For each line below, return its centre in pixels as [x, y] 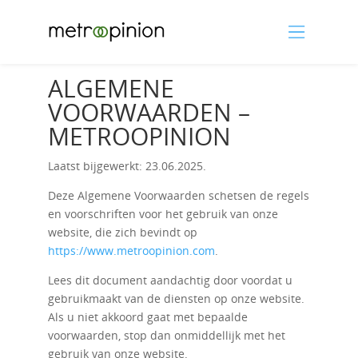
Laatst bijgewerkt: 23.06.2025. [127, 166]
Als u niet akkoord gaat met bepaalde [147, 317]
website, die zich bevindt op [122, 232]
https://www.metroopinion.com [131, 251]
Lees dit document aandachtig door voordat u [170, 280]
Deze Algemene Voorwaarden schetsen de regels [178, 195]
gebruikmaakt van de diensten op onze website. [176, 298]
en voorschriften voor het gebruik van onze [163, 214]
